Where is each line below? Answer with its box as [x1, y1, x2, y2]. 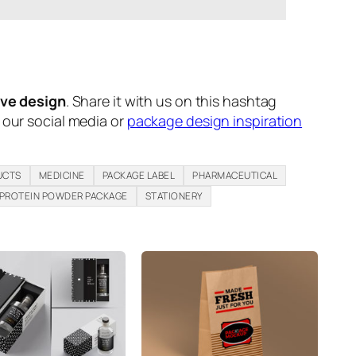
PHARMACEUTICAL [192, 168, 278, 183]
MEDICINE [38, 168, 85, 183]
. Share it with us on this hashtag [65, 91, 277, 111]
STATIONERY [145, 189, 203, 203]
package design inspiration [126, 111, 303, 131]
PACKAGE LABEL [102, 168, 176, 183]
